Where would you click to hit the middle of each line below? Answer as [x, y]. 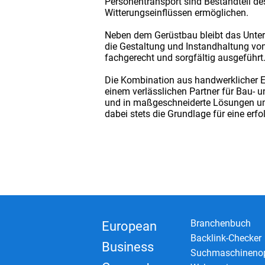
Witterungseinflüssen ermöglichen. [177, 12]
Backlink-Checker [226, 238]
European [129, 226]
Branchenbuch [221, 223]
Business [128, 247]
